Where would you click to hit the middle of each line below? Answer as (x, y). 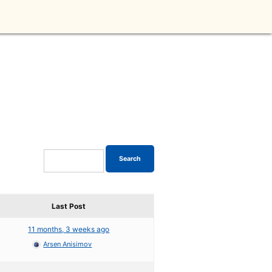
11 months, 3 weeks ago (69, 229)
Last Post (69, 206)
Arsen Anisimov (68, 244)
